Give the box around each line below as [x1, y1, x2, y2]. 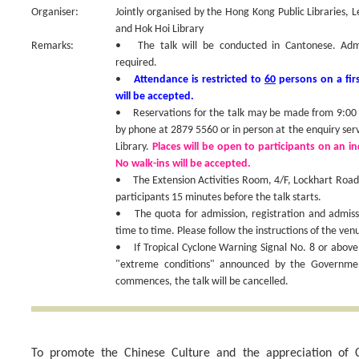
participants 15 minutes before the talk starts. [115, 192, 321, 204]
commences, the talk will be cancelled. [115, 276, 288, 288]
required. [115, 57, 157, 69]
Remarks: [31, 40, 74, 52]
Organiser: [31, 6, 79, 18]
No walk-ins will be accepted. [115, 158, 251, 170]
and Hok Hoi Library [115, 23, 204, 35]
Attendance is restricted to [134, 74, 264, 86]
